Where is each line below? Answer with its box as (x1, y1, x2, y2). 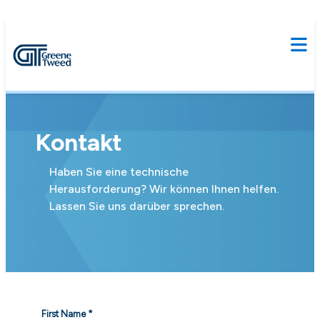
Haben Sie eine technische (49, 164, 189, 179)
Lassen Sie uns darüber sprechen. (49, 199, 225, 213)
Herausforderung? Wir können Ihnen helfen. (49, 181, 279, 196)
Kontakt (35, 127, 122, 156)
